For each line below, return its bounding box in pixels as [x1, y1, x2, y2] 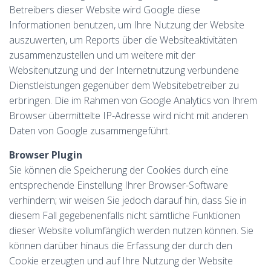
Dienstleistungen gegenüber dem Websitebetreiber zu [9, 79, 239, 92]
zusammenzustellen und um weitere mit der [9, 48, 195, 62]
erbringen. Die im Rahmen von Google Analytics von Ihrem [9, 94, 257, 107]
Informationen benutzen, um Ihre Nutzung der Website [9, 18, 244, 31]
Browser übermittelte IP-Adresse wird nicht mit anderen [9, 109, 248, 122]
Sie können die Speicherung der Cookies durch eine [9, 163, 229, 177]
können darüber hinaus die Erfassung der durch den [9, 239, 232, 252]
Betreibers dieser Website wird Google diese [9, 3, 200, 16]
